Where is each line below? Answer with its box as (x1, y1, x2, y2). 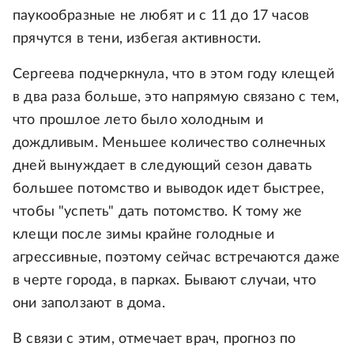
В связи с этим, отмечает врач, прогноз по (13, 332, 296, 347)
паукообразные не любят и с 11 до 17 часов (13, 9, 310, 24)
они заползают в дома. (13, 296, 165, 311)
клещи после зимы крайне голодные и (13, 228, 275, 243)
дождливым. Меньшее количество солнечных (13, 136, 326, 151)
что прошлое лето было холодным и (13, 113, 263, 128)
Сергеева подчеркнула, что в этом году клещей (13, 67, 334, 82)
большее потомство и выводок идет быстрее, (13, 182, 325, 197)
